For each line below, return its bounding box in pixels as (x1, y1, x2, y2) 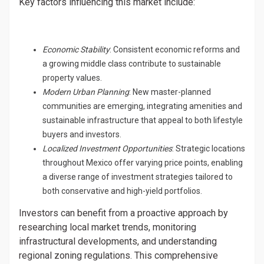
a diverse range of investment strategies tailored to (42, 172, 233, 181)
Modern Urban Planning (42, 87, 129, 97)
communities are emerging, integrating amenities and (42, 101, 242, 111)
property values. (42, 73, 102, 82)
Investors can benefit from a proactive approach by (19, 207, 228, 219)
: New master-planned (129, 87, 211, 97)
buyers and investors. (42, 130, 121, 139)
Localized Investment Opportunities (42, 144, 172, 153)
